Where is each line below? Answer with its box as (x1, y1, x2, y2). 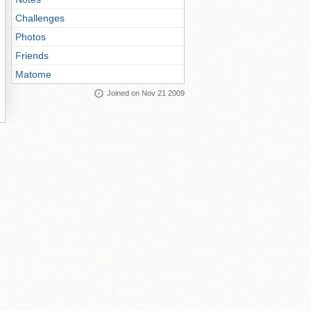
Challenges (15, 12, 65, 24)
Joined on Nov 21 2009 (107, 89, 185, 97)
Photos (15, 31, 46, 42)
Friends (15, 50, 49, 61)
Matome (15, 69, 51, 80)
